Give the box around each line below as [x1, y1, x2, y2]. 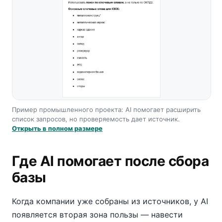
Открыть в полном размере [12, 124, 103, 132]
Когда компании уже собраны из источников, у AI [12, 196, 208, 206]
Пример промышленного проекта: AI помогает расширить [12, 106, 201, 113]
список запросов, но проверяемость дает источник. [12, 115, 180, 123]
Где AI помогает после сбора [12, 153, 209, 169]
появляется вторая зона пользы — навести [12, 210, 183, 220]
